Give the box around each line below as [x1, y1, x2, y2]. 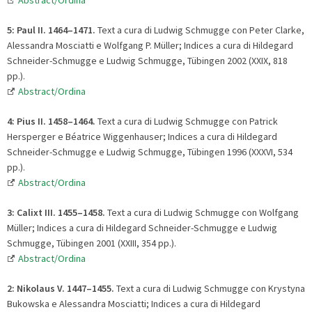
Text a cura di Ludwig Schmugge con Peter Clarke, [95, 23, 304, 36]
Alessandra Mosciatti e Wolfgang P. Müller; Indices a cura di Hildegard [7, 38, 293, 52]
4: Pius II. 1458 [7, 114, 68, 127]
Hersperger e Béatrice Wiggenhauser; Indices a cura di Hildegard [7, 130, 277, 143]
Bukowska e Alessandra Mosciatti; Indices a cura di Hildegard [7, 297, 260, 310]
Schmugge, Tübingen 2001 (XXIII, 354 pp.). [7, 236, 176, 249]
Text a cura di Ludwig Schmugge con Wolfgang [105, 205, 299, 219]
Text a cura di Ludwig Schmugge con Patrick [95, 114, 278, 127]
